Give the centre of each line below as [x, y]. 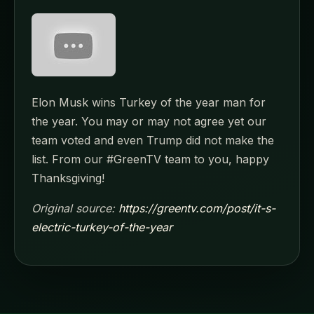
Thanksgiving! [68, 178]
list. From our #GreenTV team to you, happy [150, 159]
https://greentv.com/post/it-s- [197, 209]
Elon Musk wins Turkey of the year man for [149, 103]
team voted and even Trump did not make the [153, 141]
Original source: [75, 209]
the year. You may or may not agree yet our [149, 122]
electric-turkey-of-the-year [102, 227]
